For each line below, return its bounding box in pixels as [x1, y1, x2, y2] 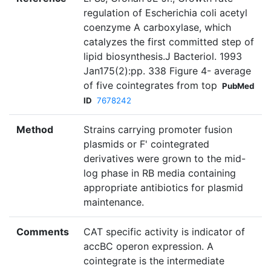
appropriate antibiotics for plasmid [83, 181, 243, 194]
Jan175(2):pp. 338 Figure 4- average [83, 65, 251, 77]
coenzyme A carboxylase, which [83, 21, 231, 34]
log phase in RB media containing [83, 167, 236, 180]
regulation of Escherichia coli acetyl [83, 7, 247, 19]
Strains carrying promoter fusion [83, 123, 232, 136]
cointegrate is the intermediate [83, 255, 224, 267]
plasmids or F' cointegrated [83, 138, 209, 151]
